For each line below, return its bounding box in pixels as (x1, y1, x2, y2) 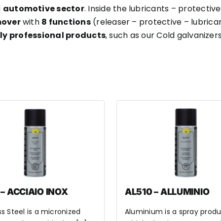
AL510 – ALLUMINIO (124, 186, 210, 197)
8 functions (41, 16, 91, 28)
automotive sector (2, 3, 84, 14)
